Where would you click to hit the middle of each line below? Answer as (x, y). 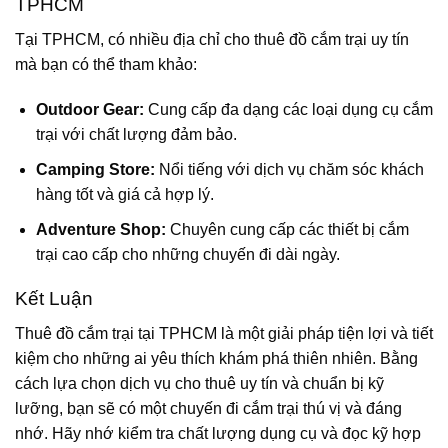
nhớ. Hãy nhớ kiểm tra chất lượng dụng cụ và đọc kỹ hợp (218, 433)
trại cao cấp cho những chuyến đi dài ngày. (187, 254)
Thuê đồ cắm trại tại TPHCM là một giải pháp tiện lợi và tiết (224, 333)
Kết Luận (54, 299)
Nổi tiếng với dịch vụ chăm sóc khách (289, 170)
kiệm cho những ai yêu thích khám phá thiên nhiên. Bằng (216, 358)
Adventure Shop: (100, 229)
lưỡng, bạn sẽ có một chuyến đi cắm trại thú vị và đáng (208, 408)
